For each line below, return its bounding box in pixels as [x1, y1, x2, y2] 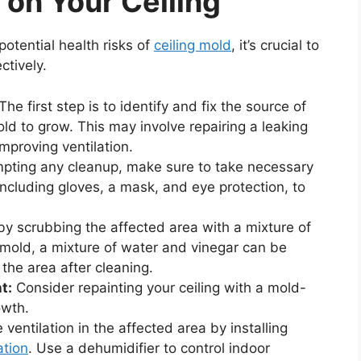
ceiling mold [154, 37, 231, 54]
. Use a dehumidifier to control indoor [28, 339, 270, 356]
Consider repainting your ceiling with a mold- [12, 279, 306, 296]
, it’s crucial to [231, 37, 319, 54]
